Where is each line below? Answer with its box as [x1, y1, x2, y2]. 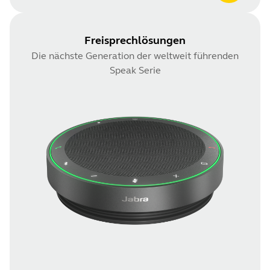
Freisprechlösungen [84, 33, 186, 47]
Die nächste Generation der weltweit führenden [31, 49, 239, 61]
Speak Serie [109, 64, 161, 76]
